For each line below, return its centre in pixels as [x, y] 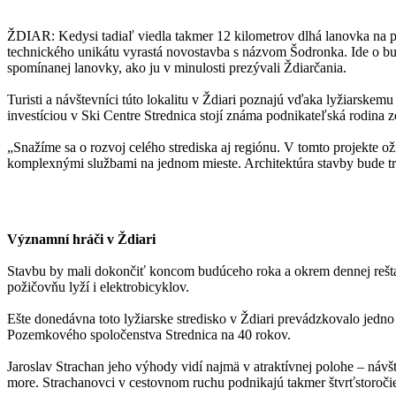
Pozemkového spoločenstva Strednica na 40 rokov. [149, 334]
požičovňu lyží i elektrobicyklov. [98, 286]
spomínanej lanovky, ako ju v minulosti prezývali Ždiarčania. [177, 67]
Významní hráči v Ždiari [81, 239]
